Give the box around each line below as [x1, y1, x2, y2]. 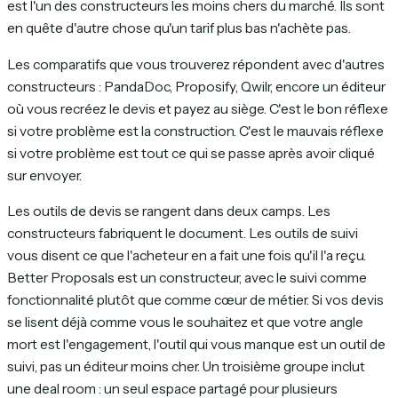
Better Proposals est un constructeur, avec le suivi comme [7, 269, 367, 287]
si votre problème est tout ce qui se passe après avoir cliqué [7, 144, 375, 162]
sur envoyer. [7, 166, 82, 184]
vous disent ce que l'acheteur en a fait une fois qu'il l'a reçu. [7, 247, 366, 265]
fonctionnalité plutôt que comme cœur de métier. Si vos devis [7, 291, 384, 309]
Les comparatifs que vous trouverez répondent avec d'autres [7, 55, 385, 73]
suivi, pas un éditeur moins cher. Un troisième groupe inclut [7, 358, 365, 376]
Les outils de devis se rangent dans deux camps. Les [7, 203, 330, 220]
